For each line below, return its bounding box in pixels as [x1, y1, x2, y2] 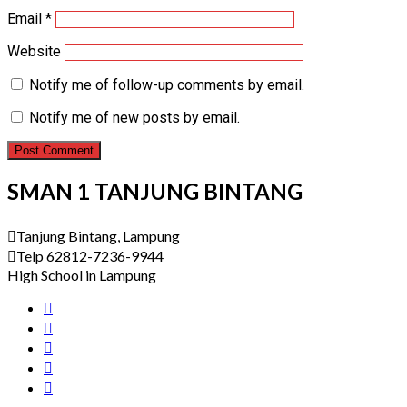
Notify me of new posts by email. [29, 108, 240, 126]
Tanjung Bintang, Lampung [16, 226, 180, 244]
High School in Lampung [7, 265, 156, 283]
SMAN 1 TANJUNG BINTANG [7, 177, 303, 204]
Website [7, 42, 61, 60]
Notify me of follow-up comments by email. [29, 75, 304, 94]
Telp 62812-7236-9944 [16, 246, 164, 264]
